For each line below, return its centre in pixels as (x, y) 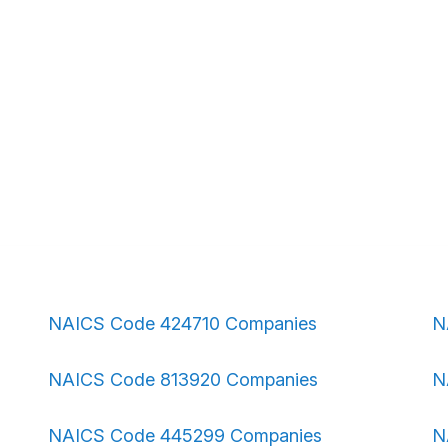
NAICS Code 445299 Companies (185, 435)
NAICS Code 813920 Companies (183, 379)
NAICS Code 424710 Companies (182, 323)
